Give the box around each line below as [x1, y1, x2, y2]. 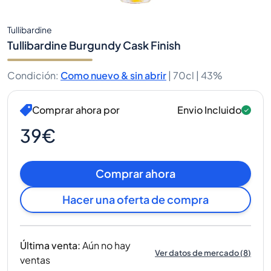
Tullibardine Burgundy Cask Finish [7, 38, 181, 52]
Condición [7, 69, 56, 82]
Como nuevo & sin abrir [60, 69, 166, 82]
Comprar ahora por [32, 103, 120, 116]
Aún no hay [82, 239, 131, 252]
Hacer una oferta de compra [62, 192, 209, 206]
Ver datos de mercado [155, 247, 239, 258]
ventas [20, 253, 50, 266]
